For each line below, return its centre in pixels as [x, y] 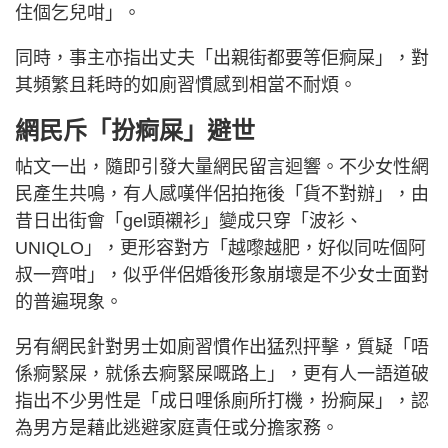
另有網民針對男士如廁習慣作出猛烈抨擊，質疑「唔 [222, 346]
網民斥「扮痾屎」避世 [138, 130]
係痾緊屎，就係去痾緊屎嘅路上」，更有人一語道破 [222, 373]
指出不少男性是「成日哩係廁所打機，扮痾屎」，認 [222, 400]
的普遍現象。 [69, 301]
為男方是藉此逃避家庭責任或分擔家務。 [177, 427]
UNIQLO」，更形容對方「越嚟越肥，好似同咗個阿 [220, 247]
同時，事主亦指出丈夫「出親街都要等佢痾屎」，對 [222, 57]
